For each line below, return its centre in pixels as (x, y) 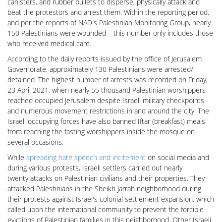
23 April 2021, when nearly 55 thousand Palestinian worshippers (107, 90)
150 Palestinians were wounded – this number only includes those (110, 33)
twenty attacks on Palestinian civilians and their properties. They (106, 178)
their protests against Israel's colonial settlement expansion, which (111, 199)
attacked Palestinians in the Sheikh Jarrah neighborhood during (104, 189)
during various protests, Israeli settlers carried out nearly (95, 168)
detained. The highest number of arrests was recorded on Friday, (108, 80)
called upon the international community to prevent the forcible (106, 209)
